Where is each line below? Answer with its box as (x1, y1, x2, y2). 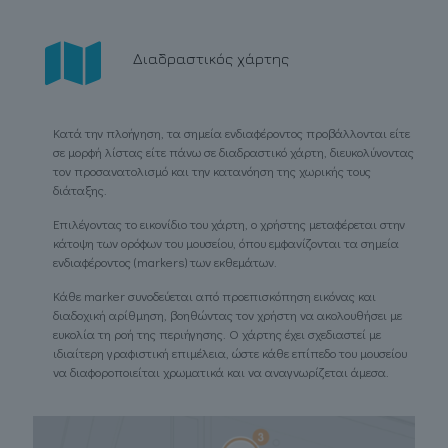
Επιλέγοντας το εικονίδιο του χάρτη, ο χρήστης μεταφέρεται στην (53, 215, 405, 233)
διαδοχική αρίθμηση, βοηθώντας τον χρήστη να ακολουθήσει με (53, 306, 402, 324)
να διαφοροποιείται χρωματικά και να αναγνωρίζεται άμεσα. (53, 363, 389, 381)
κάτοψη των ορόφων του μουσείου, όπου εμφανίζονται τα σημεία (53, 234, 399, 252)
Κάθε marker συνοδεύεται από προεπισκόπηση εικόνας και (53, 287, 376, 305)
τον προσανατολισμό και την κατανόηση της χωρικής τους (53, 162, 371, 180)
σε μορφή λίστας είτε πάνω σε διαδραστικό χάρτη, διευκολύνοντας (53, 143, 414, 161)
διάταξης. (53, 181, 113, 199)
